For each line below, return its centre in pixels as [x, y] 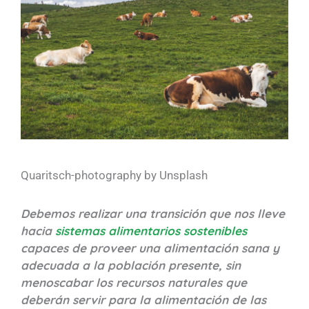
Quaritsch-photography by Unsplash [114, 176]
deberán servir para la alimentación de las [143, 300]
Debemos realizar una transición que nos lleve [153, 214]
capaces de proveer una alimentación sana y [150, 248]
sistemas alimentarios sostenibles [151, 231]
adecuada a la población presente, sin [131, 266]
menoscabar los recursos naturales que [134, 283]
